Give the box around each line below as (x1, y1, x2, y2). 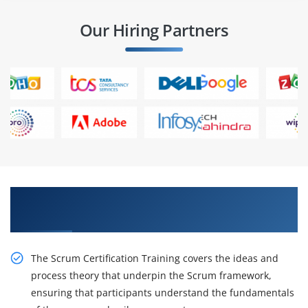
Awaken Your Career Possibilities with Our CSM (10, 188, 292, 206)
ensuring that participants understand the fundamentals (31, 286, 294, 300)
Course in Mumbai (10, 208, 120, 225)
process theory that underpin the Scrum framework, (31, 269, 272, 283)
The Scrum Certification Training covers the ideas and (31, 252, 278, 265)
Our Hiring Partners (79, 19, 229, 42)
